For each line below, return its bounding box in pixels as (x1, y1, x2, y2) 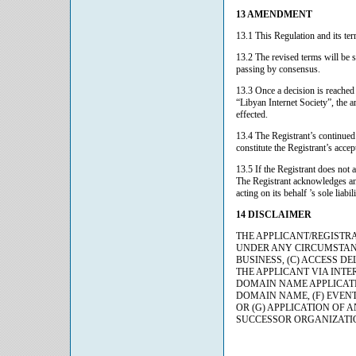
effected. (236, 109, 268, 120)
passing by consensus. (236, 64, 320, 75)
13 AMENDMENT (236, 9, 312, 20)
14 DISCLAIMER (236, 209, 311, 220)
